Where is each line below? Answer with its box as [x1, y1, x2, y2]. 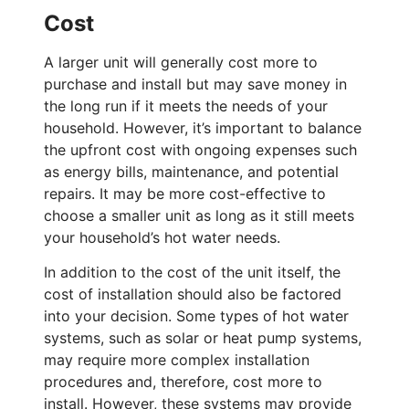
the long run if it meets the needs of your [44, 96, 328, 115]
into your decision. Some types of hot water [44, 307, 349, 326]
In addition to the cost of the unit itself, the [44, 263, 341, 282]
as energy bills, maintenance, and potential [44, 162, 339, 181]
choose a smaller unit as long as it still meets [44, 205, 354, 225]
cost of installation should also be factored [44, 285, 341, 304]
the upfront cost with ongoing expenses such [44, 140, 357, 159]
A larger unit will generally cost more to [44, 52, 318, 71]
